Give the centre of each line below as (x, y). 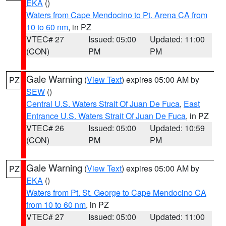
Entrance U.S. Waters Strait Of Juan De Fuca (106, 116)
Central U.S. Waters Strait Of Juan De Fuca (103, 104)
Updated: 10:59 (178, 128)
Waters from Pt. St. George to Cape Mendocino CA (116, 192)
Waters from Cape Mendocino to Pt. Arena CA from (117, 15)
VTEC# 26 (45, 128)
